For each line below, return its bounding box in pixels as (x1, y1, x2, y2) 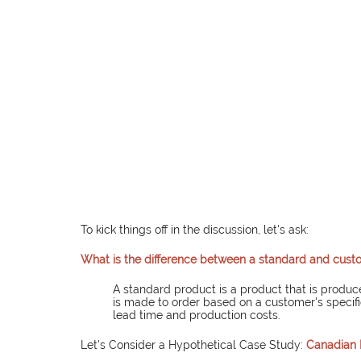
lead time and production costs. (113, 309, 280, 322)
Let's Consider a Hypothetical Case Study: (81, 338, 303, 352)
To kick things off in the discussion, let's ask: (81, 223, 309, 237)
